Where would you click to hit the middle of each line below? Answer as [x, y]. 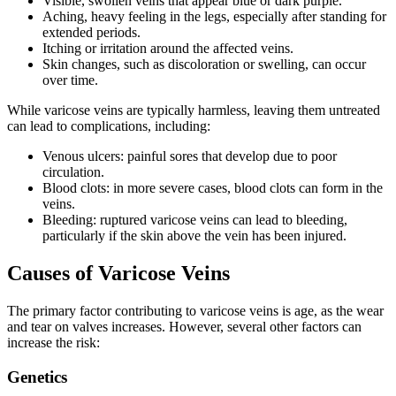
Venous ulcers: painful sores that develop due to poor [190, 156]
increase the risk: [53, 343]
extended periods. [91, 33]
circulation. [73, 172]
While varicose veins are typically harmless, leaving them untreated [194, 110]
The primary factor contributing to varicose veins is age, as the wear [195, 311]
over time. [70, 80]
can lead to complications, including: [109, 126]
